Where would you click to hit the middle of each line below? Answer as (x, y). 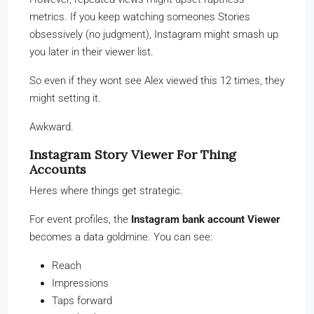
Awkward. (52, 127)
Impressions (80, 283)
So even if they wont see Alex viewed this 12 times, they (157, 80)
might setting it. (65, 98)
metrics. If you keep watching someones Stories (140, 16)
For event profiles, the (80, 219)
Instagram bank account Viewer (206, 219)
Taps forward (82, 300)
